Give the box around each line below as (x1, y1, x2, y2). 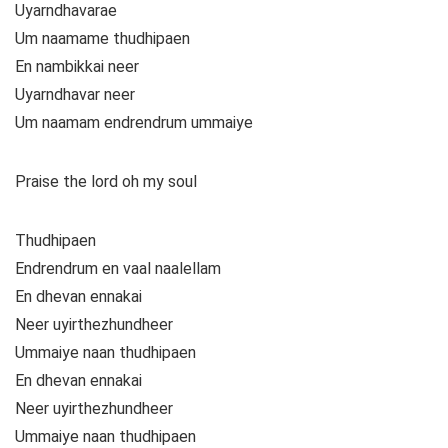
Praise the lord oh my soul (15, 172, 197, 192)
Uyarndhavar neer (15, 85, 135, 105)
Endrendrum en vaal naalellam (15, 259, 221, 279)
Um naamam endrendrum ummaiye (15, 113, 253, 133)
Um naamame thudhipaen (15, 29, 190, 49)
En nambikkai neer (15, 57, 139, 77)
